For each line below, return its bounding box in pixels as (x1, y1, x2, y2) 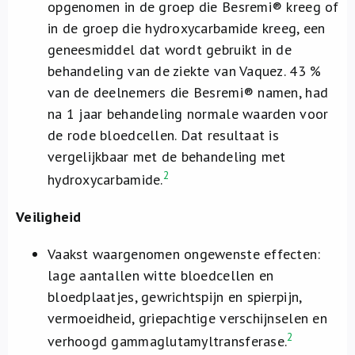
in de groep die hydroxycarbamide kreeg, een (48, 19, 326, 37)
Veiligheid (16, 208, 82, 226)
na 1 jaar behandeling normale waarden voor (48, 105, 329, 123)
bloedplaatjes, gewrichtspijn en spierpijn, (48, 288, 302, 306)
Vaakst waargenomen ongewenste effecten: (48, 245, 321, 263)
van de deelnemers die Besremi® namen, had (48, 83, 329, 101)
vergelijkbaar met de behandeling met (48, 147, 286, 166)
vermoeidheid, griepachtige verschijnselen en (48, 309, 327, 327)
